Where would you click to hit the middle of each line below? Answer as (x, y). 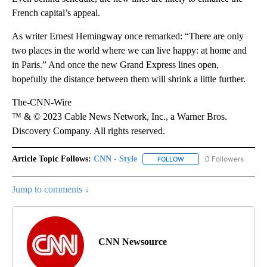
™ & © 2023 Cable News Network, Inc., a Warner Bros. (119, 116)
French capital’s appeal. (56, 13)
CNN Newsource (133, 242)
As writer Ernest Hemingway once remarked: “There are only (128, 36)
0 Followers (224, 159)
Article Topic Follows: (52, 159)
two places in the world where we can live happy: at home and (129, 50)
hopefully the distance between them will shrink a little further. (129, 79)
